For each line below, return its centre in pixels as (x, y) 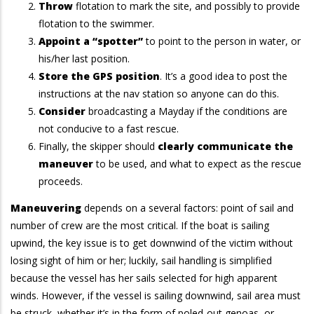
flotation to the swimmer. (96, 23)
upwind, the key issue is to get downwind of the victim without (152, 243)
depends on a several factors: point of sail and (189, 207)
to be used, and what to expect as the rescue (197, 164)
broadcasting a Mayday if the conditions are (186, 111)
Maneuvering (47, 207)
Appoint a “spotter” (91, 41)
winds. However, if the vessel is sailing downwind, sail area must (156, 295)
